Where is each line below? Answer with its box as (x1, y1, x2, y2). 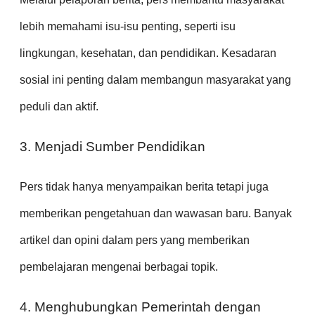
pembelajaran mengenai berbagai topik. (20, 260, 218, 273)
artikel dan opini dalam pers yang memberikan (20, 233, 250, 246)
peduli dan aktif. (20, 101, 98, 113)
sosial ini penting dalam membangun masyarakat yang (20, 74, 291, 86)
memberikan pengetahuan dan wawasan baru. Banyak (20, 207, 292, 219)
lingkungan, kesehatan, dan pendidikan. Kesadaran (20, 47, 276, 60)
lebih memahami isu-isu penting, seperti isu (20, 20, 236, 33)
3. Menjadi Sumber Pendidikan (20, 139, 205, 155)
